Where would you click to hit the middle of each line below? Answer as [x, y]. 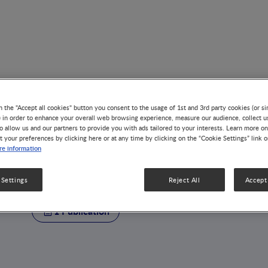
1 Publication [82, 211]
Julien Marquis [122, 172]
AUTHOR [69, 146]
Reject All [184, 180]
